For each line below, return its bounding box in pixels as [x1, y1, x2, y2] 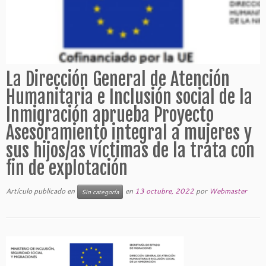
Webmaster [209, 185, 247, 196]
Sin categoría [81, 188, 119, 196]
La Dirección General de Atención [6, 68, 230, 91]
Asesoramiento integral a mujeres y [6, 121, 252, 144]
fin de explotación [6, 157, 128, 180]
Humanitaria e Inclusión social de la [6, 85, 252, 109]
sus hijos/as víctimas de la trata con [6, 139, 255, 162]
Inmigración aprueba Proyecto [6, 103, 214, 126]
